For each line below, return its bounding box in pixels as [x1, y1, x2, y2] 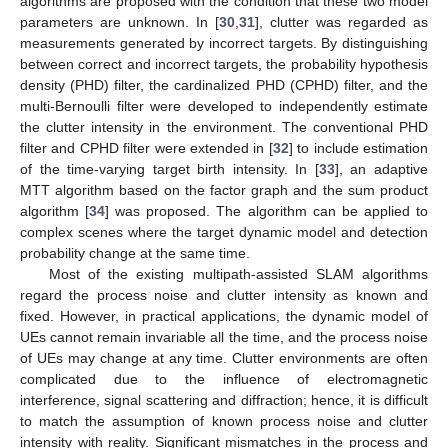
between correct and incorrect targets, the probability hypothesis [20, 55, 428, 72]
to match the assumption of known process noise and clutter [20, 412, 428, 429]
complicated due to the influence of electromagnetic [20, 370, 428, 387]
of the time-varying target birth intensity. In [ [20, 160, 319, 177]
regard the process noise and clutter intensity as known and [20, 286, 428, 303]
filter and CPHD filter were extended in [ [20, 139, 273, 156]
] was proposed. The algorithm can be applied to [105, 202, 429, 219]
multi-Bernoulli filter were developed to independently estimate [20, 97, 428, 114]
